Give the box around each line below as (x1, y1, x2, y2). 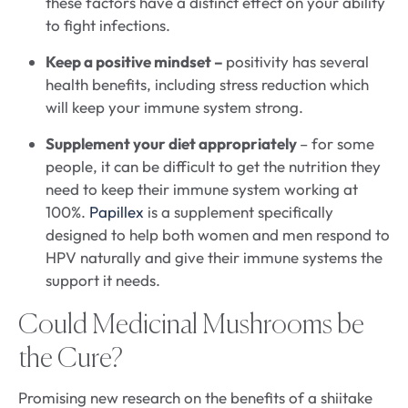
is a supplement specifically (148, 202, 333, 222)
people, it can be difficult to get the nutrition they (46, 157, 381, 177)
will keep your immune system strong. (46, 97, 303, 117)
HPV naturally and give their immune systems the (46, 248, 382, 268)
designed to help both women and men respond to (46, 225, 390, 245)
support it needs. (46, 270, 160, 291)
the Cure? (18, 346, 123, 374)
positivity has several (226, 52, 369, 72)
